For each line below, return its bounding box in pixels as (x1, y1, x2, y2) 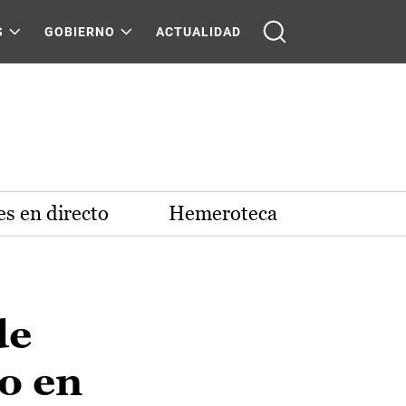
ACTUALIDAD (156, 24, 241, 39)
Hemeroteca (169, 202, 277, 225)
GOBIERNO (44, 24, 115, 39)
